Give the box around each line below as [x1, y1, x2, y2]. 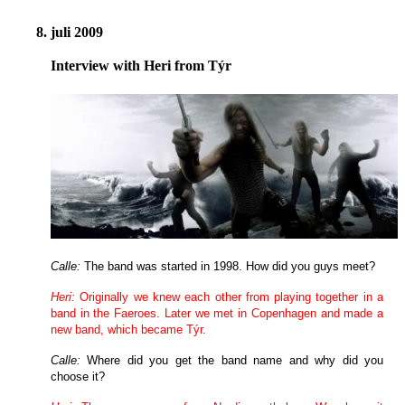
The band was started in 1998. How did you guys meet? [84, 259, 379, 274]
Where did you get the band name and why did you [87, 353, 383, 368]
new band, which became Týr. [51, 323, 206, 337]
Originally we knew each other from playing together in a [80, 290, 383, 305]
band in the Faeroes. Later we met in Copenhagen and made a [51, 306, 383, 321]
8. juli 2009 [36, 24, 103, 41]
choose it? [51, 370, 108, 384]
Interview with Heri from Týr [51, 58, 231, 74]
